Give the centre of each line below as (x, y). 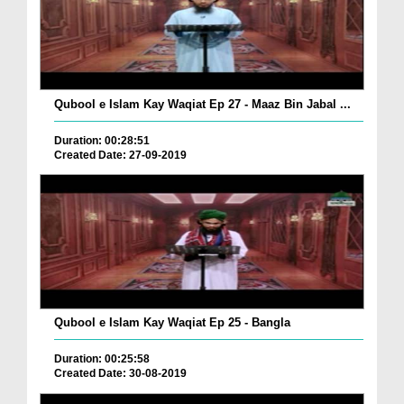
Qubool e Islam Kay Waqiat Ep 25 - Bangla (172, 323)
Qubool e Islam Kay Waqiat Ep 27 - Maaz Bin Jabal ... (202, 104)
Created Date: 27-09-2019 (120, 155)
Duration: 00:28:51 (102, 140)
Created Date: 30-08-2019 (120, 374)
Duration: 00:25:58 (102, 359)
